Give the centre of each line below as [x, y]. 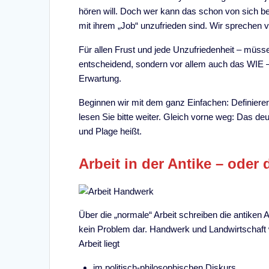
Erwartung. [100, 78]
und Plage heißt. [110, 131]
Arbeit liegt [99, 243]
